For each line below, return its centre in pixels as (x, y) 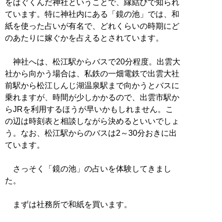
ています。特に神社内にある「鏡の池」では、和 (92, 14)
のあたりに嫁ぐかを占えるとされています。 (84, 38)
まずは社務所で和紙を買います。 (68, 205)
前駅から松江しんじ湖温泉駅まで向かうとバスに (92, 86)
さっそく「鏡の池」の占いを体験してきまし (88, 169)
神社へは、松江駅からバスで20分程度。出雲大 (93, 62)
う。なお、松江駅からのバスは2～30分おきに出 (91, 133)
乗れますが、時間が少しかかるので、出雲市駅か (92, 98)
